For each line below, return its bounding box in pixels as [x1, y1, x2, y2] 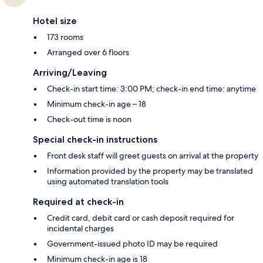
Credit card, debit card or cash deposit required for [47, 213, 234, 224]
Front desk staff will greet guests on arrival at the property [47, 150, 258, 161]
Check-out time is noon [47, 114, 131, 125]
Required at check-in [33, 196, 124, 208]
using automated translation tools [47, 176, 168, 187]
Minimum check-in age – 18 [47, 99, 146, 110]
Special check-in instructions [33, 134, 157, 146]
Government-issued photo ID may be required [47, 238, 218, 249]
